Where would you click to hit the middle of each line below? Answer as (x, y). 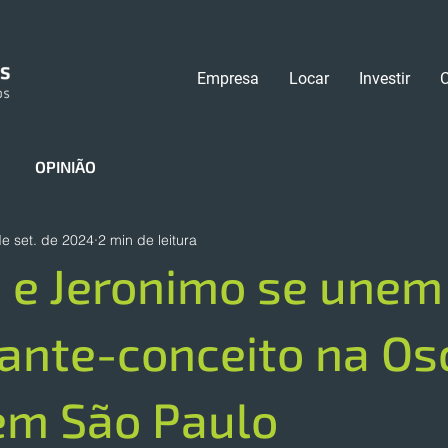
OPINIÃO (65, 166)
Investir (384, 78)
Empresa (228, 78)
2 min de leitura (147, 239)
